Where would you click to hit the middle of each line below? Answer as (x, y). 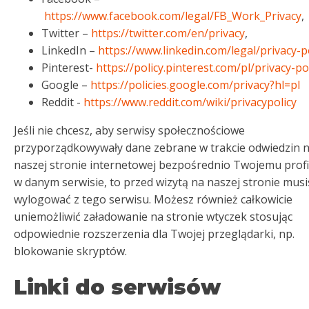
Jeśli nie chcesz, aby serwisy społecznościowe (129, 130)
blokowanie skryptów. (70, 251)
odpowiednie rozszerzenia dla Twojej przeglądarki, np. (154, 234)
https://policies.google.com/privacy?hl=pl (195, 85)
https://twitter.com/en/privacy (168, 33)
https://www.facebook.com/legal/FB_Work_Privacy (173, 16)
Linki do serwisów (117, 287)
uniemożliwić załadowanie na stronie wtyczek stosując (153, 217)
